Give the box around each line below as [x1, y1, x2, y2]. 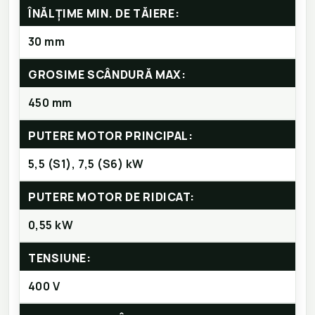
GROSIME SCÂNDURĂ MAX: [28, 67, 186, 83]
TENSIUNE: [28, 250, 91, 266]
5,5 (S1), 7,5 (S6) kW [28, 156, 144, 172]
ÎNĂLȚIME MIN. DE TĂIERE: [28, 6, 180, 22]
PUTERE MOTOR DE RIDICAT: [28, 189, 195, 205]
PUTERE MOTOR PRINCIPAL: [28, 128, 193, 144]
